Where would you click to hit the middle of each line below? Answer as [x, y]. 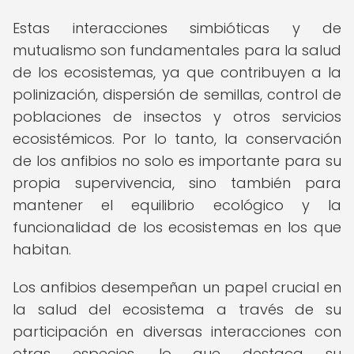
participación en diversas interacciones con [177, 331]
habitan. [42, 249]
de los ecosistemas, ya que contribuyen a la [177, 72]
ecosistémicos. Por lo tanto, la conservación [177, 139]
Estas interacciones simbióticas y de [177, 28]
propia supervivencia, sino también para [177, 183]
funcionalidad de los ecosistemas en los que [177, 227]
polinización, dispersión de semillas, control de [177, 94]
